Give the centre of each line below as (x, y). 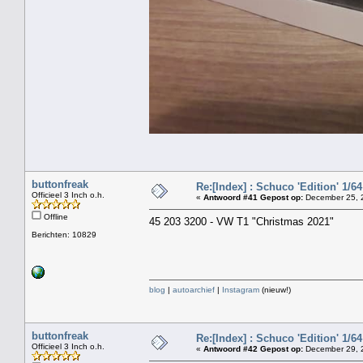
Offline (55, 216)
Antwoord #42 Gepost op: (253, 348)
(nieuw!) (275, 289)
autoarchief (194, 289)
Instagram (241, 289)
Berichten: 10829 (64, 234)
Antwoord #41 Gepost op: (253, 197)
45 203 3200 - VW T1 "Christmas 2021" (241, 221)
